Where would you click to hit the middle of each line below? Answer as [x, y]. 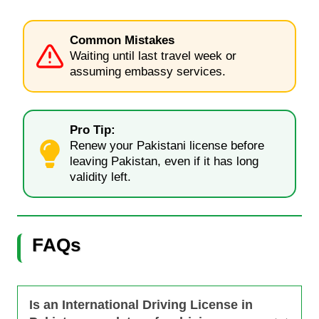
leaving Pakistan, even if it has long [164, 161]
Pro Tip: [93, 130]
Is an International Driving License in [141, 304]
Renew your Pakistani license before [167, 145]
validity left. [100, 177]
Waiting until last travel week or [153, 56]
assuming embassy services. [148, 71]
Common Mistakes [122, 40]
